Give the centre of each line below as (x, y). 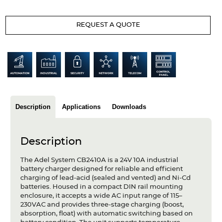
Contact (19, 140)
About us (27, 96)
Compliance (32, 117)
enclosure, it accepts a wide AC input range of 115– (101, 196)
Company (23, 73)
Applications (81, 107)
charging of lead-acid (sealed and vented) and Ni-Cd (105, 178)
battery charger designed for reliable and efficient (101, 169)
